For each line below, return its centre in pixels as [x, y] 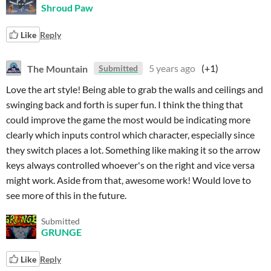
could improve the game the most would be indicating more [128, 119]
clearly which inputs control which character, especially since [130, 135]
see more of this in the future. [66, 195]
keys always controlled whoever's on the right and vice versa [130, 165]
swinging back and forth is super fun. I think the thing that [125, 104]
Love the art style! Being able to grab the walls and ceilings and [135, 89]
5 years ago [172, 68]
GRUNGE [61, 232]
